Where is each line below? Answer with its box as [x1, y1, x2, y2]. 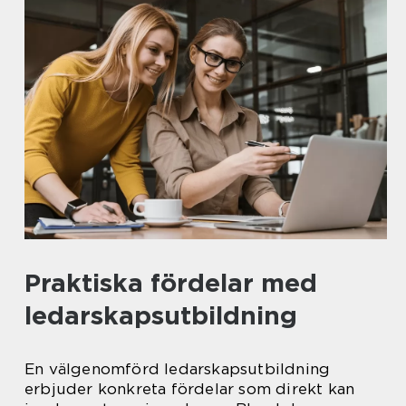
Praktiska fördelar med [24, 267, 317, 298]
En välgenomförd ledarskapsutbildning [24, 360, 331, 378]
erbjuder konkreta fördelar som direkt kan [24, 380, 355, 398]
